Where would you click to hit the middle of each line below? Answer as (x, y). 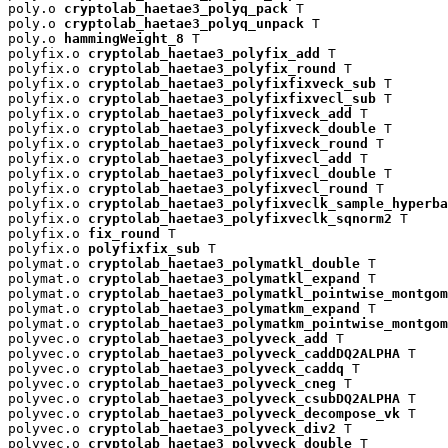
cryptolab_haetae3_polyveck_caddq (216, 369)
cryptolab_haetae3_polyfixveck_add (220, 114)
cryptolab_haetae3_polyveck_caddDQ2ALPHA (244, 354)
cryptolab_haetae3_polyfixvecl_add (220, 159)
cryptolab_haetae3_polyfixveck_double (232, 129)
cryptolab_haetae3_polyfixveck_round (228, 144)
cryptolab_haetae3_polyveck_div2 (212, 429)
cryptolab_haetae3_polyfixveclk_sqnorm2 (240, 219)
